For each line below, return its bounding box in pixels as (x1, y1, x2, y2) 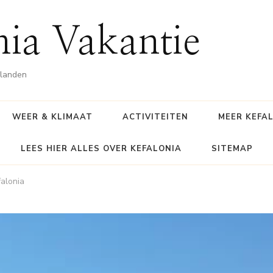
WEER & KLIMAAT (12, 112, 93, 122)
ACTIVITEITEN (122, 112, 188, 122)
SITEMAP (211, 143, 253, 154)
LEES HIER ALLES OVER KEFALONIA (20, 143, 182, 154)
